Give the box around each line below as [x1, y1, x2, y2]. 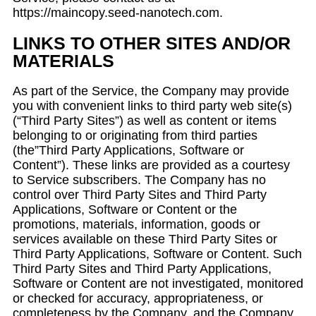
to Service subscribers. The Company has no [13, 173, 266, 187]
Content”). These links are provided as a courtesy [13, 158, 290, 172]
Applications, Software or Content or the [13, 202, 237, 217]
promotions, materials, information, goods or [13, 217, 260, 231]
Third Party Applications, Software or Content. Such [13, 247, 302, 261]
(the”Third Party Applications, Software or [13, 143, 244, 157]
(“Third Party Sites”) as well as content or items [13, 114, 276, 128]
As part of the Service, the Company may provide [13, 84, 289, 98]
